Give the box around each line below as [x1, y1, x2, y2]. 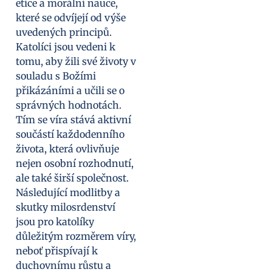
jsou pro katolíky [16, 216, 94, 228]
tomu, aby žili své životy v [16, 55, 136, 68]
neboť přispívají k [16, 245, 98, 257]
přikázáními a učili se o [16, 84, 124, 97]
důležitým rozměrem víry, [16, 230, 136, 243]
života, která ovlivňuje [16, 143, 119, 155]
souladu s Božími [16, 70, 96, 83]
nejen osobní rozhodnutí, [16, 157, 134, 170]
